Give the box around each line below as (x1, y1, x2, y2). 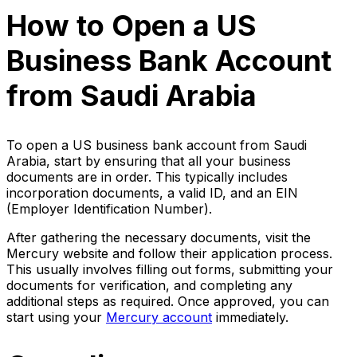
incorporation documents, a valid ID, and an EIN (6, 184, 298, 201)
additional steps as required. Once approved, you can (6, 292, 329, 309)
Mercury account (106, 308, 212, 325)
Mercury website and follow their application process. (6, 245, 332, 261)
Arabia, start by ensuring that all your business (6, 152, 291, 169)
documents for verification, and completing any (6, 277, 292, 293)
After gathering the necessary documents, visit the (6, 229, 311, 245)
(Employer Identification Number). (6, 200, 212, 217)
